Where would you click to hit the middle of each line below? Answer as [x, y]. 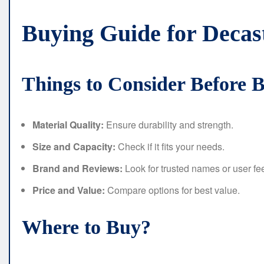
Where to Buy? [86, 227]
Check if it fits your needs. [170, 147]
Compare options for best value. [172, 190]
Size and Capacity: [74, 147]
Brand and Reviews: [77, 169]
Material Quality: [68, 125]
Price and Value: [69, 190]
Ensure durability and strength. [169, 125]
